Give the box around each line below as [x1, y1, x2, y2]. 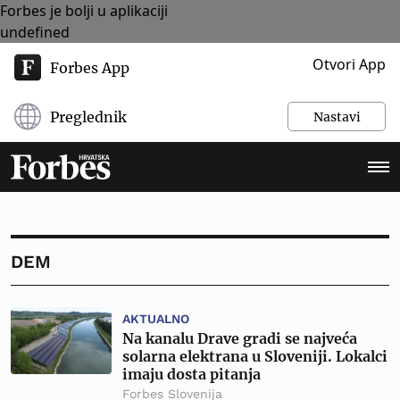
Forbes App [50, 58, 129, 77]
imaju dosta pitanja [122, 365, 261, 383]
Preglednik [50, 107, 127, 126]
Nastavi [312, 108, 361, 125]
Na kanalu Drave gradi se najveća [122, 329, 357, 347]
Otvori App [312, 54, 386, 74]
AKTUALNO [122, 312, 189, 326]
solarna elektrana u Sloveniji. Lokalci [122, 347, 387, 365]
